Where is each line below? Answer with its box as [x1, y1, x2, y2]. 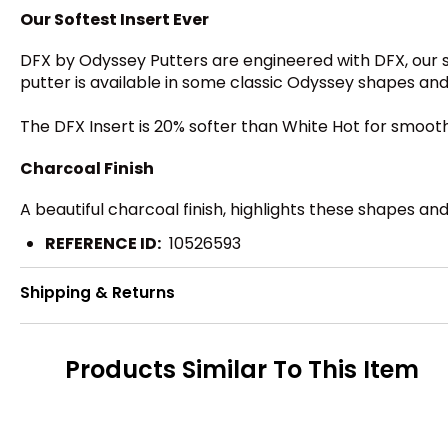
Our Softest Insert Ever [20, 7, 209, 31]
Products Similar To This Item [65, 352, 419, 386]
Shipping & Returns [20, 282, 175, 303]
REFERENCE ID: [45, 232, 161, 256]
